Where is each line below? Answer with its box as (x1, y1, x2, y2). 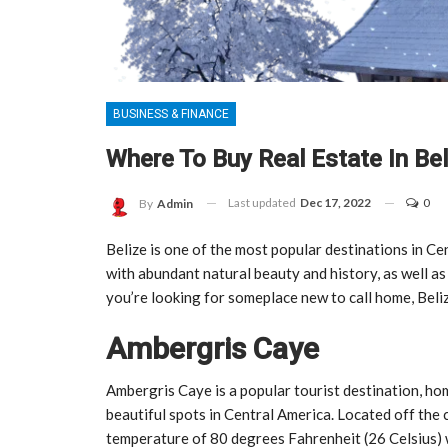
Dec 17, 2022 (300, 194, 371, 210)
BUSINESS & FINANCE (113, 106, 229, 121)
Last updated (228, 194, 298, 210)
